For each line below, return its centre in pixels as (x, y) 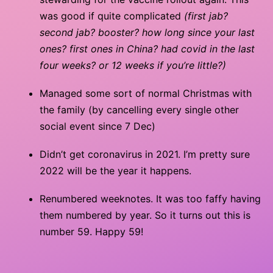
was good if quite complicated (112, 16)
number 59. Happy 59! (91, 232)
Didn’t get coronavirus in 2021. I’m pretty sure (145, 154)
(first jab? (206, 16)
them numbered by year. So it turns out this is (145, 215)
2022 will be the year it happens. (115, 171)
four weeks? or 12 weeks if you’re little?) (133, 65)
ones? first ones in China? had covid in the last (147, 48)
